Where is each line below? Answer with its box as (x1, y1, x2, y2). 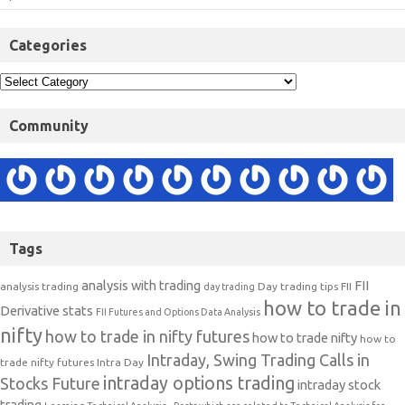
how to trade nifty (252, 329, 357, 345)
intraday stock (297, 376, 381, 392)
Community (9, 117, 89, 134)
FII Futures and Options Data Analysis (96, 306, 260, 317)
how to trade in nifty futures (45, 326, 250, 345)
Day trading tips (258, 279, 338, 292)
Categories (9, 36, 87, 53)
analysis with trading (81, 277, 201, 293)
